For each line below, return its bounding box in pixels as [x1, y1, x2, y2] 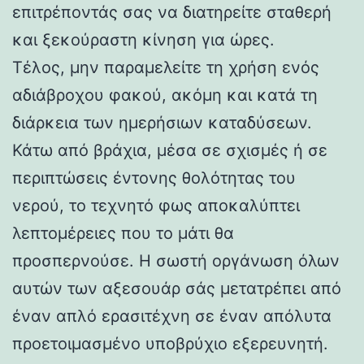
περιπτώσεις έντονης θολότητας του [12, 167, 296, 188]
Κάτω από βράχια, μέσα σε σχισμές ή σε [12, 140, 327, 160]
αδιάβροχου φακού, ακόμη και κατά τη [12, 84, 318, 105]
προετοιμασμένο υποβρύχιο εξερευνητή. [12, 333, 328, 353]
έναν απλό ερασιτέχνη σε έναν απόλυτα [12, 305, 331, 326]
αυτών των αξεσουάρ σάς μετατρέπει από [12, 278, 341, 298]
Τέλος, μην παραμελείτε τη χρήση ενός [12, 57, 319, 77]
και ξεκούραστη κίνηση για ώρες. [12, 29, 275, 50]
